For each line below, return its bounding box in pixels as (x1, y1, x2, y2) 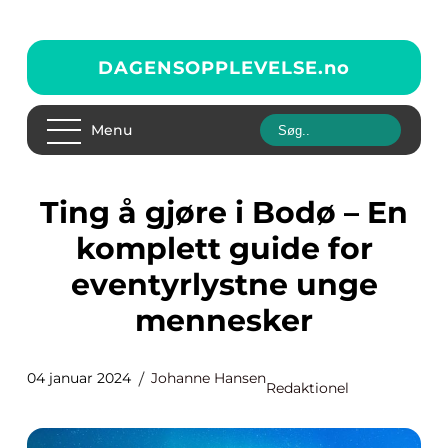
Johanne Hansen (151, 369, 266, 387)
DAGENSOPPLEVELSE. (98, 56, 324, 79)
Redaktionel (266, 379, 349, 397)
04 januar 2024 (27, 369, 131, 387)
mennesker (135, 302, 313, 339)
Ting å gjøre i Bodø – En (40, 194, 59, 231)
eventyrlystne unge (70, 266, 378, 303)
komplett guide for (75, 230, 373, 267)
